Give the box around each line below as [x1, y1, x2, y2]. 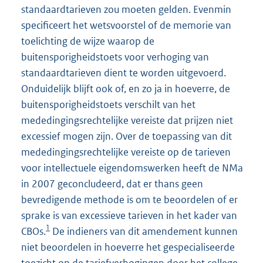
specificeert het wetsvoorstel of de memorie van [21, 19, 231, 32]
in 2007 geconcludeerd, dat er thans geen [21, 177, 203, 191]
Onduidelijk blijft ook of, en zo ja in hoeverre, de [21, 82, 230, 96]
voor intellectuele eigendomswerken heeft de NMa [21, 161, 243, 175]
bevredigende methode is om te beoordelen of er [21, 193, 238, 207]
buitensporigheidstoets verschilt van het [21, 98, 195, 112]
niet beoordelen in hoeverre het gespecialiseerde [21, 241, 235, 254]
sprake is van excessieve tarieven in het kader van [21, 209, 237, 222]
